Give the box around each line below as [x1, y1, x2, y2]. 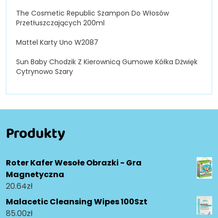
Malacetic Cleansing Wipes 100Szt [6, 196, 147, 208]
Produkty [6, 122, 65, 144]
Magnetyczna [6, 169, 64, 181]
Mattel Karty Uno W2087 [16, 37, 98, 48]
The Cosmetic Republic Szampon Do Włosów [16, 8, 169, 18]
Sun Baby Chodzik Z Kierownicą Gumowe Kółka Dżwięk [16, 57, 198, 67]
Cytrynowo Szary [16, 67, 73, 77]
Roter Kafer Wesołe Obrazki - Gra [6, 157, 142, 169]
